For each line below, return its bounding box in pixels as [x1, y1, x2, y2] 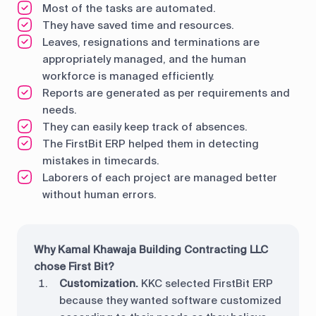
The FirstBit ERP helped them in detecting [42, 137, 259, 151]
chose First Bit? [34, 260, 114, 274]
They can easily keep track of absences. [42, 120, 248, 134]
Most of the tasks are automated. [42, 1, 216, 16]
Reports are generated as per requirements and [42, 86, 290, 100]
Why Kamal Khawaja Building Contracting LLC [34, 243, 268, 257]
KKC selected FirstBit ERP [138, 276, 273, 291]
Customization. [59, 276, 138, 291]
